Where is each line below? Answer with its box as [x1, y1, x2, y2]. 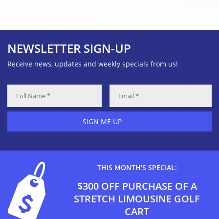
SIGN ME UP [82, 117, 122, 127]
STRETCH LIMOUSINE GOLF [74, 192, 200, 206]
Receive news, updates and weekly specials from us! [7, 59, 178, 69]
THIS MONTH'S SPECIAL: [97, 163, 177, 173]
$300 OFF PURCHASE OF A [77, 179, 197, 193]
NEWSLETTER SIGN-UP [7, 40, 131, 57]
